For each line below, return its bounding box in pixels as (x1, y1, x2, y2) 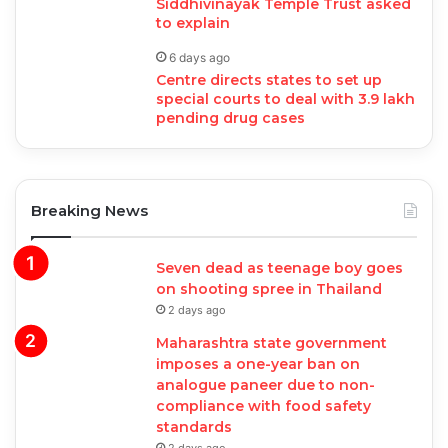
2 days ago (168, 303, 226, 318)
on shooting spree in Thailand (156, 280, 382, 299)
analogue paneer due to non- (156, 376, 375, 395)
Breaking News (31, 201, 148, 221)
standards (156, 418, 232, 437)
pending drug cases (156, 109, 306, 128)
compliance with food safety (156, 397, 371, 416)
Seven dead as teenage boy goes (156, 259, 403, 278)
